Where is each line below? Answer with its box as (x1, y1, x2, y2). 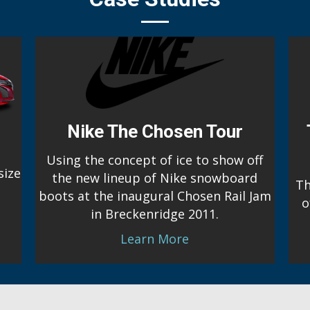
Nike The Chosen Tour (66, 121, 243, 142)
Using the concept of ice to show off (46, 152, 264, 168)
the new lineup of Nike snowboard (52, 170, 258, 186)
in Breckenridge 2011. (91, 206, 219, 222)
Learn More (120, 230, 190, 247)
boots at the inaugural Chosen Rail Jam (38, 188, 271, 204)
